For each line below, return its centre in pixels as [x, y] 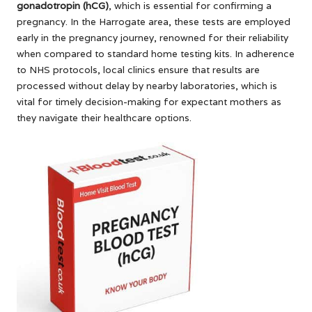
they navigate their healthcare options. [104, 118]
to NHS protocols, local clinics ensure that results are [138, 70]
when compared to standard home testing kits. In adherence [156, 54]
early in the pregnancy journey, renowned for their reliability [153, 38]
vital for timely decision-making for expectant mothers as [149, 102]
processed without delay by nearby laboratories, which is [147, 86]
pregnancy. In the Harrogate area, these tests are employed [154, 22]
